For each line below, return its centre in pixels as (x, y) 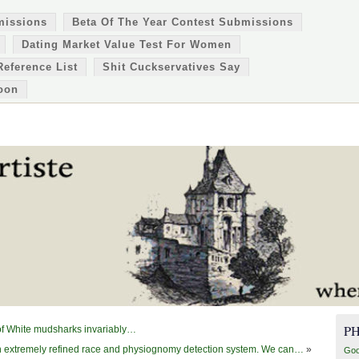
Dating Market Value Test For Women (127, 44)
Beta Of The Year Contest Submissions (183, 22)
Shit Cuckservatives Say (171, 67)
